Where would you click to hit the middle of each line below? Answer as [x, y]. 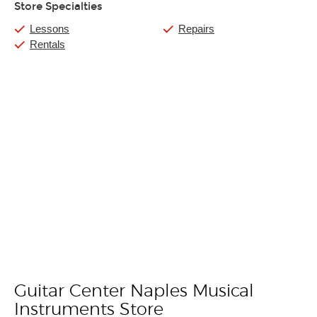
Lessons [50, 29]
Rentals [47, 44]
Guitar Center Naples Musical [134, 292]
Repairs [196, 29]
